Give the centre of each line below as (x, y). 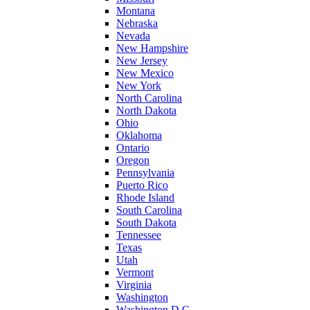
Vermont (135, 273)
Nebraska (137, 24)
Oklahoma (139, 136)
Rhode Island (145, 198)
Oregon (133, 161)
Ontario (133, 148)
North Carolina (149, 98)
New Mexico (145, 73)
